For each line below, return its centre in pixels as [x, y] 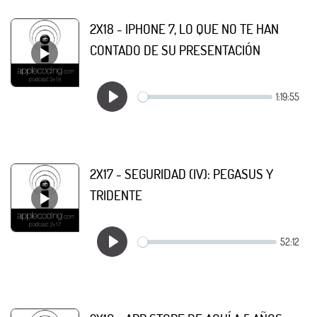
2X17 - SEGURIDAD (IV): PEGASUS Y [181, 174]
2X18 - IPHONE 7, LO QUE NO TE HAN [184, 29]
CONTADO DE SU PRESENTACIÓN [175, 50]
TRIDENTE [116, 195]
